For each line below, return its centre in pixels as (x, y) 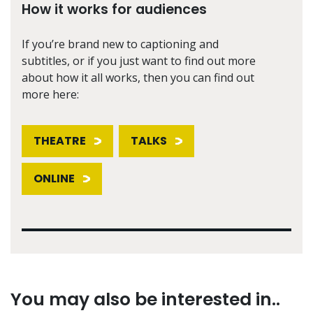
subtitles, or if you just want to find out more (139, 60)
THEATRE (60, 140)
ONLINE (54, 178)
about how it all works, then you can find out (138, 77)
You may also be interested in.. (145, 299)
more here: (50, 94)
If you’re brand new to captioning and (120, 44)
